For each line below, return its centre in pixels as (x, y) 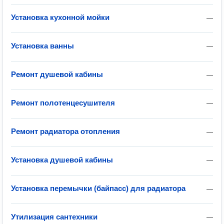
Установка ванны (42, 46)
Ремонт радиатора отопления (65, 131)
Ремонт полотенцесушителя (63, 103)
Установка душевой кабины (62, 160)
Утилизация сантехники (54, 217)
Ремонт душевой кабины (57, 74)
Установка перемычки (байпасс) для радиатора (98, 188)
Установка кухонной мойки (60, 17)
